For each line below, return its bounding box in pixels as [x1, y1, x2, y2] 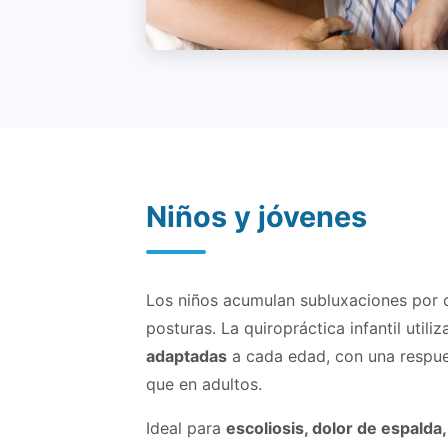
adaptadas [146, 346, 227, 367]
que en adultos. [146, 374, 262, 395]
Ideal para [146, 418, 226, 439]
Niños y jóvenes [146, 199, 367, 235]
